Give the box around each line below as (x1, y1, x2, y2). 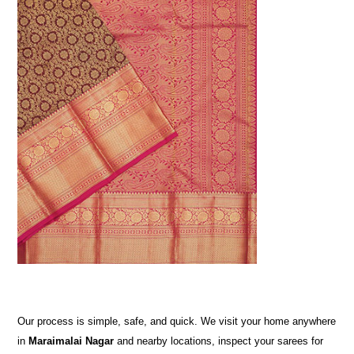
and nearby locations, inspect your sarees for (114, 335, 324, 347)
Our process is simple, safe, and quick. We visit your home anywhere (17, 315, 337, 327)
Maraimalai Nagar (28, 335, 115, 347)
